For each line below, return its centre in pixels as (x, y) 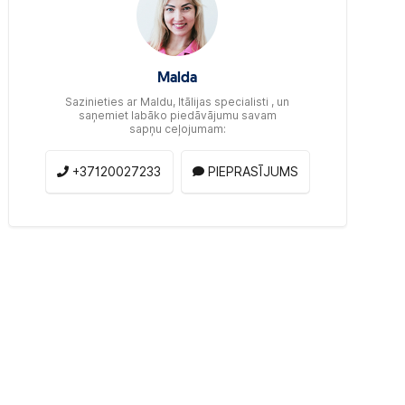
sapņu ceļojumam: (177, 128)
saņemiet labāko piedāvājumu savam (177, 115)
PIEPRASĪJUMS (254, 171)
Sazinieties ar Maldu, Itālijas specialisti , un (178, 101)
